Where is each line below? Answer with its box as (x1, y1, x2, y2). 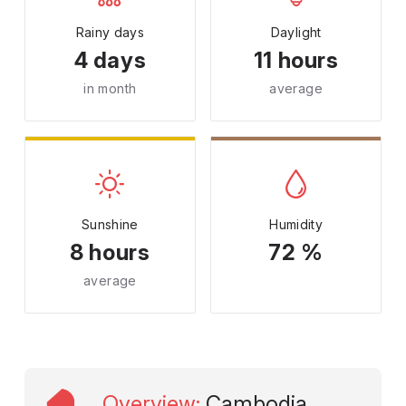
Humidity (269, 217, 324, 232)
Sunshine (81, 217, 139, 232)
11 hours (253, 47, 339, 73)
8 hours (70, 239, 150, 266)
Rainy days (75, 24, 145, 40)
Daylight (270, 24, 322, 40)
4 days (73, 47, 147, 73)
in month (83, 81, 137, 96)
